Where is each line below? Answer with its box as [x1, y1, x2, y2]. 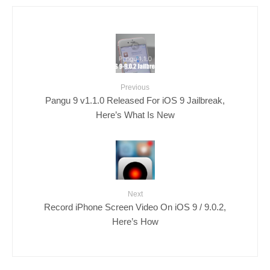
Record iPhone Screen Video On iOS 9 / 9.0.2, [44, 201, 226, 212]
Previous [121, 83, 149, 92]
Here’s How [111, 216, 159, 227]
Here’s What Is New [95, 109, 175, 120]
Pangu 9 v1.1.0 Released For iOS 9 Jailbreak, [45, 95, 225, 105]
